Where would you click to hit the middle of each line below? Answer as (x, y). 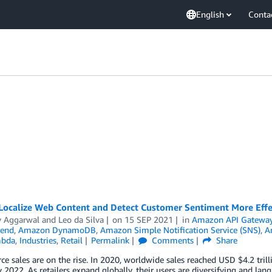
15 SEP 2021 (149, 219)
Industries (38, 240)
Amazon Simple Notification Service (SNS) (180, 230)
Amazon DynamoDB (57, 230)
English (210, 14)
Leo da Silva (81, 219)
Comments (172, 240)
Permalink (110, 240)
